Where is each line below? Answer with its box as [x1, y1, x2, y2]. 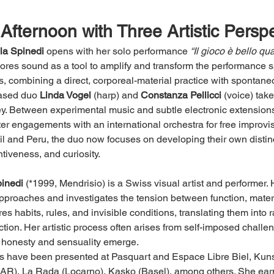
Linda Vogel [39, 89, 91, 101]
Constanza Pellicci [140, 89, 221, 101]
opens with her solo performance [43, 45, 190, 57]
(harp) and [91, 89, 141, 101]
